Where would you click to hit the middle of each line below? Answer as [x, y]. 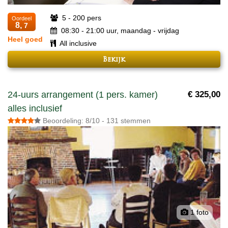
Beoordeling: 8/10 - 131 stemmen [96, 121]
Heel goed [25, 39]
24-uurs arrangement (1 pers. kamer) [83, 95]
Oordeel [22, 18]
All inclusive [77, 43]
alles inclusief [35, 109]
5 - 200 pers [81, 18]
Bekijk [114, 60]
